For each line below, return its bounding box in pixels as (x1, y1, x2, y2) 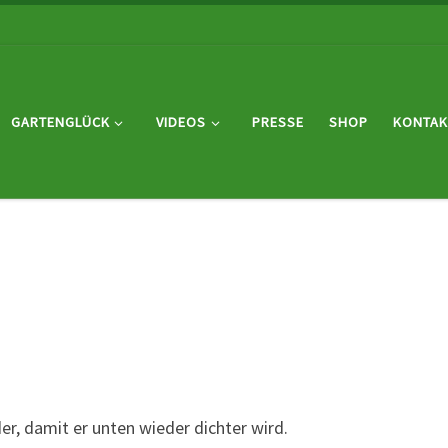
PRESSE (252, 112, 305, 131)
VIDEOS (155, 112, 206, 131)
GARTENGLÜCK (10, 112, 110, 131)
